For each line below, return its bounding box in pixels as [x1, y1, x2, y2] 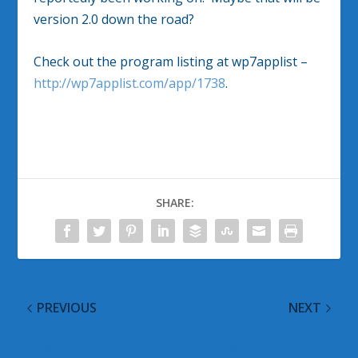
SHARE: [156, 195, 194, 211]
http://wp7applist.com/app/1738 [34, 74, 226, 92]
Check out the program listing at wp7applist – [34, 52, 308, 70]
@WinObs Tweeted [226, 336, 340, 354]
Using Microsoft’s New [18, 336, 154, 354]
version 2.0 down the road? [34, 10, 195, 28]
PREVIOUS [37, 299, 97, 317]
